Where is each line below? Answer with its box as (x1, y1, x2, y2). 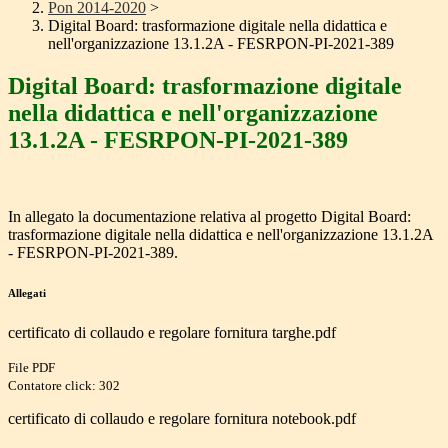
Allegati (8, 287, 46, 300)
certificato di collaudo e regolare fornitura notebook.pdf (8, 410, 356, 428)
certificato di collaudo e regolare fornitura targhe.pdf (8, 324, 336, 342)
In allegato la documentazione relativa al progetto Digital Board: (8, 208, 411, 226)
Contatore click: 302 (8, 378, 120, 394)
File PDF (8, 360, 55, 376)
